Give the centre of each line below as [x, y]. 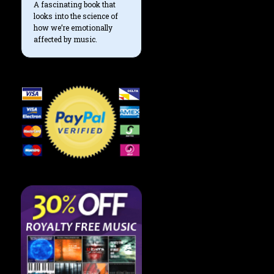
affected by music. [65, 39]
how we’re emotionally [73, 27]
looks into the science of [76, 16]
